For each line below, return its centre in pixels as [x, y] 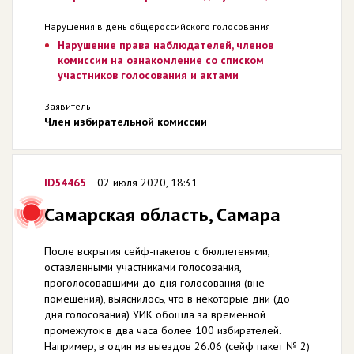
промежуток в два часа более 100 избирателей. [163, 330]
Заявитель [68, 106]
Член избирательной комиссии [126, 121]
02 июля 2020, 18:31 [147, 182]
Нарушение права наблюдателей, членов [165, 45]
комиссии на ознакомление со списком [160, 60]
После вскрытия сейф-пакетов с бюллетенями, [157, 251]
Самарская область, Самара [162, 214]
